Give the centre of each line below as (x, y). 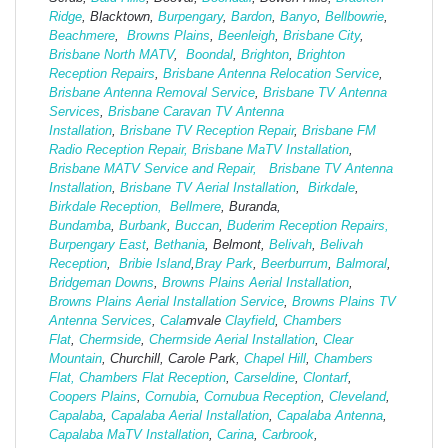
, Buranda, (251, 207)
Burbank (143, 226)
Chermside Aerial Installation (232, 340)
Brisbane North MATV (111, 55)
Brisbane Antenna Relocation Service (271, 74)
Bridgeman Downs (101, 283)
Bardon (251, 17)
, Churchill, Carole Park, (173, 359)
